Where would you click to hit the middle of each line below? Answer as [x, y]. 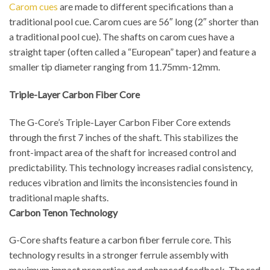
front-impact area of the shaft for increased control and [123, 152]
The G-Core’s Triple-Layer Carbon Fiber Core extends [120, 122]
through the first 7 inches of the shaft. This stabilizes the [124, 137]
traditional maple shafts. [59, 197]
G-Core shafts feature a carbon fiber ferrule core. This [120, 240]
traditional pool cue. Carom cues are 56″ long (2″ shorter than [134, 21]
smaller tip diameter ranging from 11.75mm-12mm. [115, 67]
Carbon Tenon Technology [63, 212]
